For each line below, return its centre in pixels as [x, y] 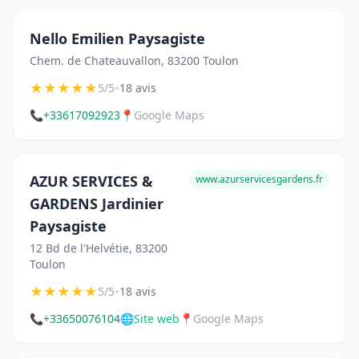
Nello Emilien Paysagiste [117, 38]
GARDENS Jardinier [97, 203]
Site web [157, 318]
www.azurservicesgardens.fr [259, 179]
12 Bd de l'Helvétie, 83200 [99, 248]
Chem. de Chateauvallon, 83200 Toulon [134, 60]
